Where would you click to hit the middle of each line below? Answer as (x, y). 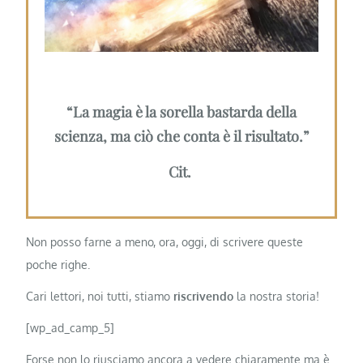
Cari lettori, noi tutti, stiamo (100, 296)
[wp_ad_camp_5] (70, 328)
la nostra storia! (277, 296)
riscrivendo (204, 296)
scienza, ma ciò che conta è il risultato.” (181, 137)
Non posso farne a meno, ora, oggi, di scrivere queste (165, 241)
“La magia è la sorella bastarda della (181, 112)
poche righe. (58, 264)
